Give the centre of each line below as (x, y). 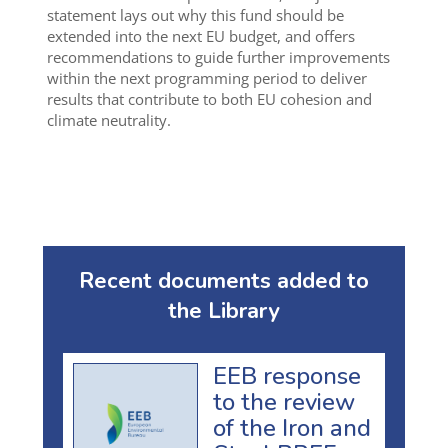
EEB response (287, 375)
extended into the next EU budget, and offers (200, 36)
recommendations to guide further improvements (218, 57)
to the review (284, 401)
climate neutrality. (108, 120)
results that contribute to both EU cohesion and (209, 99)
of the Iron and (292, 427)
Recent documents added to (224, 281)
